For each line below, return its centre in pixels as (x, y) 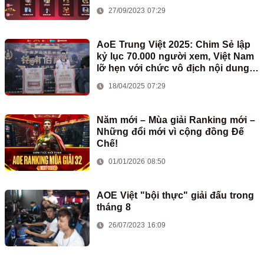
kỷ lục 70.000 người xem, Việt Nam (175, 56)
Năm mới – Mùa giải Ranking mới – (176, 120)
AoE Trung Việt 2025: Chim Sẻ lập (174, 44)
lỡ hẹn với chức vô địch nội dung (173, 68)
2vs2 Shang (123, 80)
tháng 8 (114, 207)
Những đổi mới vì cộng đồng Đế (170, 132)
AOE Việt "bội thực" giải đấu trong (175, 195)
